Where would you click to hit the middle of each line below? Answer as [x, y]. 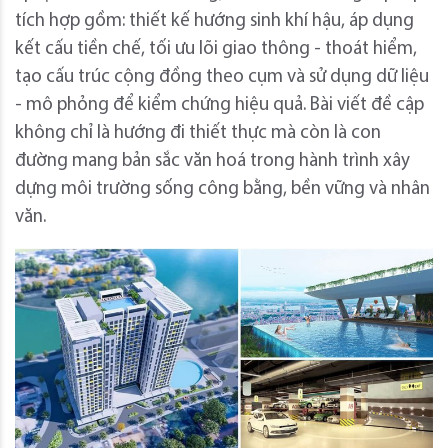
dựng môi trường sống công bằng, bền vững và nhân [222, 189]
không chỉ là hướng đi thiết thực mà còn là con [198, 133]
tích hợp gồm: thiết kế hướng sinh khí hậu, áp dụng [214, 21]
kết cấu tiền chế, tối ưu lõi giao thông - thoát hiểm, [216, 49]
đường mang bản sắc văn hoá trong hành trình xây [212, 161]
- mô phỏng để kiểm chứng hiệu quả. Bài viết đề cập [219, 105]
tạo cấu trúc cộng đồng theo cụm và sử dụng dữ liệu [222, 77]
